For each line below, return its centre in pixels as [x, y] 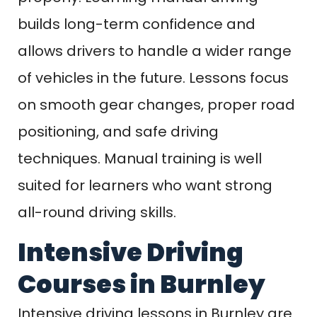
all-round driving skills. [97, 212]
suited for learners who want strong [145, 185]
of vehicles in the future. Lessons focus [153, 77]
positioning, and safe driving [118, 131]
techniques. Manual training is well [140, 158]
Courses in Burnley [142, 284]
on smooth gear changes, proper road [156, 104]
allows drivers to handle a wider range [155, 51]
